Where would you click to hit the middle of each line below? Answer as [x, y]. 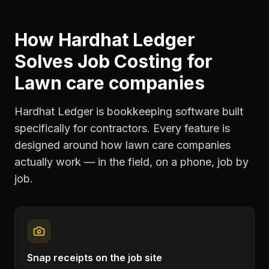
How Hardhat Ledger [105, 40]
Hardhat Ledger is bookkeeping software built [129, 111]
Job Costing [130, 61]
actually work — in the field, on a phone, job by [131, 162]
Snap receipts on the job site [95, 258]
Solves [46, 61]
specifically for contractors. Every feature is [122, 128]
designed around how [70, 145]
